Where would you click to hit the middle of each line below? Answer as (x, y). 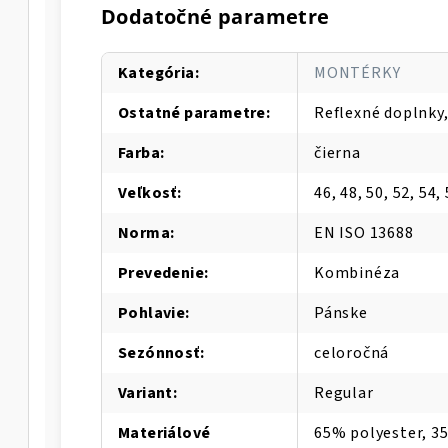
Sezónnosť (159, 352)
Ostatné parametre (192, 112)
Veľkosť (147, 192)
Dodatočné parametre (215, 16)
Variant (145, 392)
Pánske (341, 312)
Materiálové (164, 432)
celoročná (352, 352)
